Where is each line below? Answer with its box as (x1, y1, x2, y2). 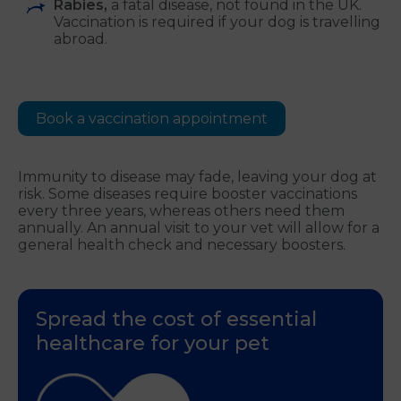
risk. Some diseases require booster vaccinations (18, 185, 357, 203)
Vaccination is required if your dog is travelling (54, 13, 380, 31)
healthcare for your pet (36, 331, 269, 356)
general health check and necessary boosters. (18, 236, 349, 254)
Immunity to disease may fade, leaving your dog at (18, 168, 377, 186)
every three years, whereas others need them (18, 202, 345, 220)
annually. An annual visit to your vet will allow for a (18, 219, 380, 237)
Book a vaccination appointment (36, 110, 268, 128)
